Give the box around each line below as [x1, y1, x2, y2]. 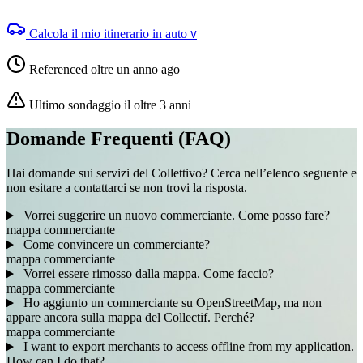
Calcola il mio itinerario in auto [26, 26, 190, 41]
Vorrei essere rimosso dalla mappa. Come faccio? [19, 267, 274, 281]
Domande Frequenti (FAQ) [6, 128, 231, 150]
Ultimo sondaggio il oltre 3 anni [29, 97, 191, 112]
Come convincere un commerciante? [19, 237, 210, 252]
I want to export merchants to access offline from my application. [19, 340, 354, 354]
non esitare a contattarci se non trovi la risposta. [6, 181, 247, 195]
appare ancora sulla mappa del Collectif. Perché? [6, 310, 254, 325]
